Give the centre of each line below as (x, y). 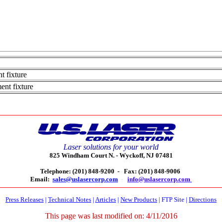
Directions (203, 199)
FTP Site (173, 199)
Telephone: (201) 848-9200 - (81, 171)
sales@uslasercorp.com (85, 179)
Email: (40, 179)
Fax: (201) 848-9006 (151, 171)
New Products (139, 199)
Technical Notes (70, 199)
